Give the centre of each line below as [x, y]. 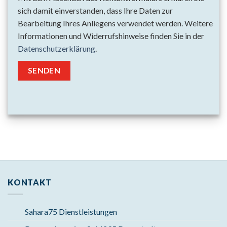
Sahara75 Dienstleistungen [71, 212]
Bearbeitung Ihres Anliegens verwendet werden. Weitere [115, 23]
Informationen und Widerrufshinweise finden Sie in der [111, 36]
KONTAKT [30, 182]
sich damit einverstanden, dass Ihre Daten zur [95, 11]
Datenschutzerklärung [56, 49]
